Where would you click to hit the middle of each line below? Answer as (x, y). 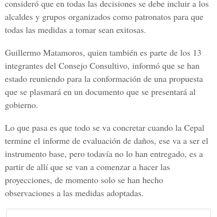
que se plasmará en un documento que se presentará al (100, 92)
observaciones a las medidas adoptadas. (74, 193)
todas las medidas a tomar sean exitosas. (76, 30)
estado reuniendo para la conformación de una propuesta (104, 78)
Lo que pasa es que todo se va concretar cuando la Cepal (105, 127)
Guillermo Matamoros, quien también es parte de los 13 (103, 52)
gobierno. (22, 105)
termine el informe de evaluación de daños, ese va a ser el (107, 140)
